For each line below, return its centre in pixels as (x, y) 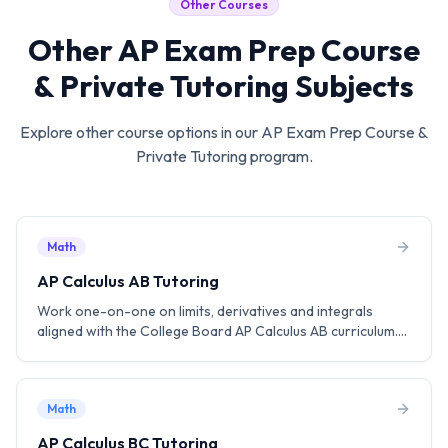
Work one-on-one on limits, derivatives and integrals (205, 311)
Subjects (351, 86)
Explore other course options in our (140, 132)
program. (279, 156)
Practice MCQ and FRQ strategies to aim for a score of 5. (217, 351)
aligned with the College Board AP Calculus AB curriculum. (217, 331)
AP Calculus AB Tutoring (128, 281)
